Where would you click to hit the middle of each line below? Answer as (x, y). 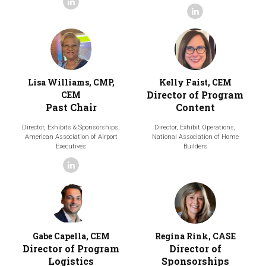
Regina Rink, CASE (195, 236)
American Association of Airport (71, 137)
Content (195, 107)
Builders (195, 146)
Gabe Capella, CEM (71, 236)
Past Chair (71, 107)
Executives (71, 146)
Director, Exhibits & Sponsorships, (71, 127)
